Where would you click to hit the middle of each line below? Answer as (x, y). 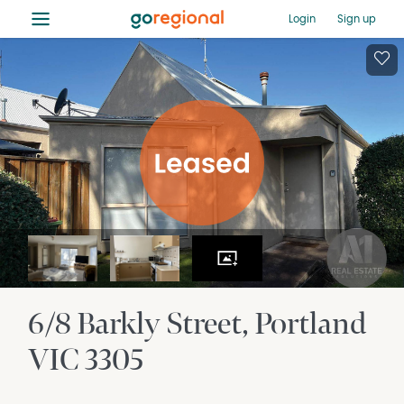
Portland (311, 324)
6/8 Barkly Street (135, 324)
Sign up (356, 18)
